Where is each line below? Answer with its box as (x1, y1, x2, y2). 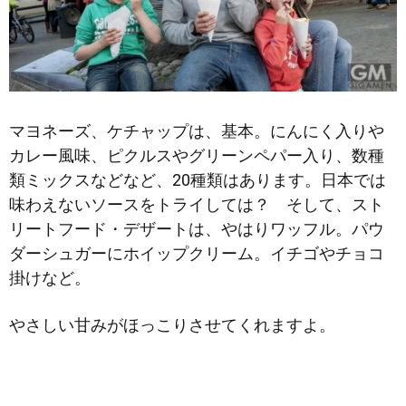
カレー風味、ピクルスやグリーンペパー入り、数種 (9, 146, 384, 166)
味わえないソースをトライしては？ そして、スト (9, 195, 384, 215)
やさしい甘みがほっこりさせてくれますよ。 (9, 315, 335, 335)
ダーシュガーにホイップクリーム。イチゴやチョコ (9, 244, 384, 264)
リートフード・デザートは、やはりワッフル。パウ (9, 219, 384, 239)
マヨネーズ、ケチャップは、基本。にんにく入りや (9, 121, 384, 141)
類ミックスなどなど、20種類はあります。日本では (9, 170, 386, 190)
